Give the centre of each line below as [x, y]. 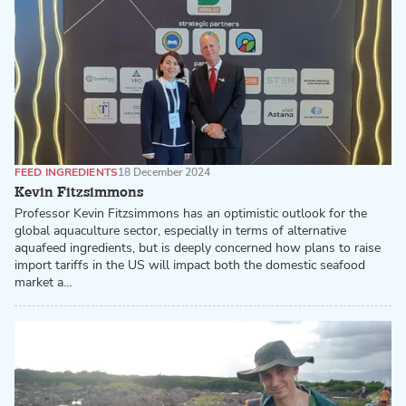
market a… [43, 282]
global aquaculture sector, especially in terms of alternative [180, 230]
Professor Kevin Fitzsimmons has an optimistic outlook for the [191, 213]
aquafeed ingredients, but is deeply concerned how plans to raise [198, 247]
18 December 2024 [164, 173]
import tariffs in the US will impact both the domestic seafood [190, 265]
